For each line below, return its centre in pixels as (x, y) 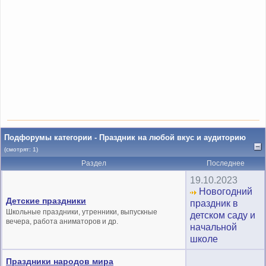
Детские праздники (46, 200)
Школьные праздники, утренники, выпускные (82, 212)
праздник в (214, 203)
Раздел (94, 163)
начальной (213, 227)
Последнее (225, 163)
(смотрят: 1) (21, 149)
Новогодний (224, 191)
